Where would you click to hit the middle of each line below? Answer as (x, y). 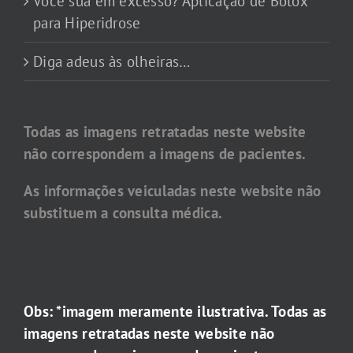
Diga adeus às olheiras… (112, 62)
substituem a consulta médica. (123, 213)
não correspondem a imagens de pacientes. (165, 154)
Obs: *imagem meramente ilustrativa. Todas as (175, 311)
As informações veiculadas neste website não (173, 191)
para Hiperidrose (87, 23)
